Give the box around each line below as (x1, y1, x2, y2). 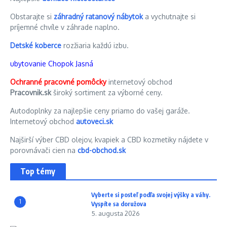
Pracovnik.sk (10, 88, 53, 97)
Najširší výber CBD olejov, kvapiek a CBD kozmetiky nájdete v (10, 135, 208, 144)
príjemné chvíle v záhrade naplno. (10, 22, 120, 31)
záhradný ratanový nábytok (54, 12, 143, 21)
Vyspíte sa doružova (91, 200, 146, 208)
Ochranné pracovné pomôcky (10, 77, 108, 86)
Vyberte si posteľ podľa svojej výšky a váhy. (91, 191, 210, 199)
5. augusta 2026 (91, 209, 140, 217)
